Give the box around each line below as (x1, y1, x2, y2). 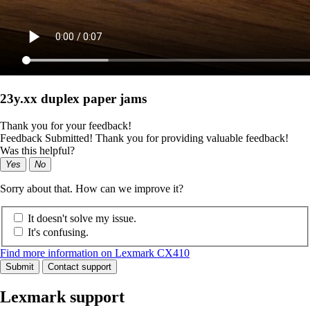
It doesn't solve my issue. (28, 212, 136, 225)
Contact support (48, 262, 111, 273)
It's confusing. (28, 226, 89, 239)
